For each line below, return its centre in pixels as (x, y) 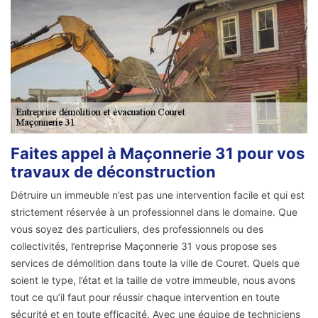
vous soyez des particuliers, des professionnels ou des (137, 229)
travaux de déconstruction (113, 172)
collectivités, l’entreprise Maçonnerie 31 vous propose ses (144, 246)
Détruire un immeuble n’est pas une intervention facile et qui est (158, 195)
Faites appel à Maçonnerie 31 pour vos (158, 154)
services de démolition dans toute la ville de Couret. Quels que (155, 263)
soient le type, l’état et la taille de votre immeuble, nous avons (153, 280)
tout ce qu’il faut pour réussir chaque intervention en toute (145, 297)
